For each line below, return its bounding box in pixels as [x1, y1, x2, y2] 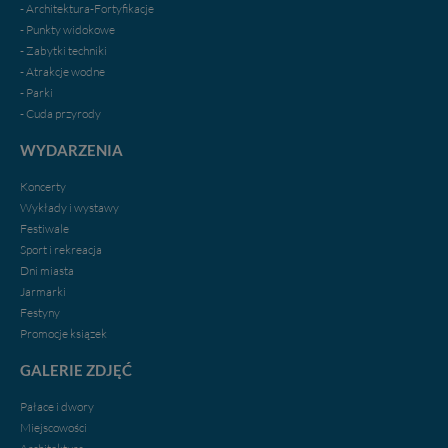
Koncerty [20, 178, 66, 194]
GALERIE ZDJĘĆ [20, 360, 132, 379]
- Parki [20, 84, 53, 100]
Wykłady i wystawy [20, 199, 119, 215]
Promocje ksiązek [20, 325, 107, 341]
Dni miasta [20, 262, 74, 278]
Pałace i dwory [20, 398, 94, 414]
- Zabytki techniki [20, 42, 107, 58]
